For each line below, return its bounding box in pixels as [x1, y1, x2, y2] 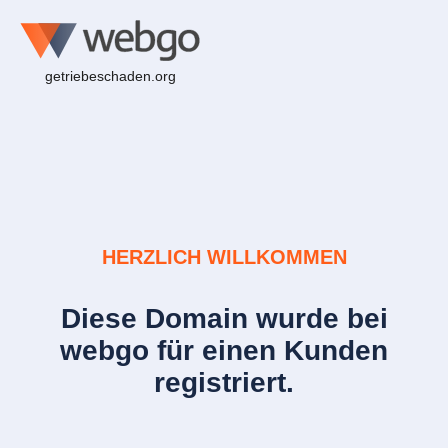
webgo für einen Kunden [60, 334, 388, 366]
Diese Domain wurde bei [60, 302, 388, 334]
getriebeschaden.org [44, 67, 176, 84]
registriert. [154, 366, 294, 398]
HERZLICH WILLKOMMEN [101, 245, 347, 268]
